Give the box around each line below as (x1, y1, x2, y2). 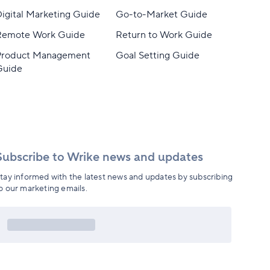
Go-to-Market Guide (115, 8, 207, 20)
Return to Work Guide (115, 29, 212, 41)
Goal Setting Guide (115, 49, 199, 61)
